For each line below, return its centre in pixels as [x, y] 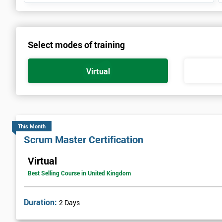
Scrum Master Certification [83, 139]
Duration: [41, 202]
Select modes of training [76, 45]
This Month [32, 126]
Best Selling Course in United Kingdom [79, 173]
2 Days [69, 202]
